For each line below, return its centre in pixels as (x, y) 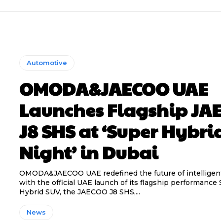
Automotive (47, 63)
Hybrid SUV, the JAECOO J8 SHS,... (79, 192)
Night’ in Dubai (88, 152)
